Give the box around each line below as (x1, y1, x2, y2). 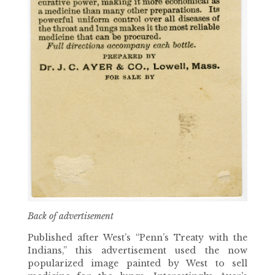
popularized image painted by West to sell (27, 257, 248, 269)
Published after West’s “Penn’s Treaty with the (27, 231, 248, 243)
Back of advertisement (27, 210, 114, 222)
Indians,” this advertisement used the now (27, 244, 248, 256)
